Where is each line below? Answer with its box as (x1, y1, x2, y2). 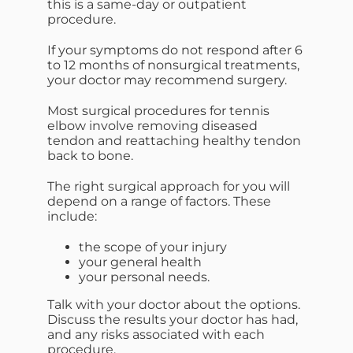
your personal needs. (79, 269, 210, 285)
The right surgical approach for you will (47, 179, 290, 195)
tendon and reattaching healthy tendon (47, 133, 301, 149)
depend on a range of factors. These (47, 194, 271, 210)
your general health (79, 255, 202, 270)
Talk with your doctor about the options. (47, 297, 300, 313)
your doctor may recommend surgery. (47, 72, 287, 88)
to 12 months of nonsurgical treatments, (47, 58, 299, 73)
